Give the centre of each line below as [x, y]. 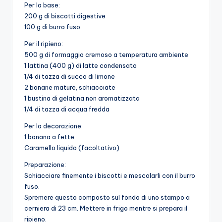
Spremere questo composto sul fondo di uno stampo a [107, 197]
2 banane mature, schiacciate [70, 87]
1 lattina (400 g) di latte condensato [81, 65]
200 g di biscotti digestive [65, 16]
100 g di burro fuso [52, 27]
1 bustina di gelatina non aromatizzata [82, 98]
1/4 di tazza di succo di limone [70, 76]
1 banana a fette [49, 137]
